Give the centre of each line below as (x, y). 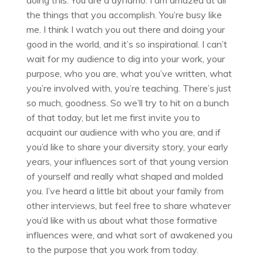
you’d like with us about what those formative (122, 220)
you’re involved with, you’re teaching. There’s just (129, 88)
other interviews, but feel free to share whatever (128, 206)
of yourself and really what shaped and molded (124, 176)
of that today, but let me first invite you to (113, 118)
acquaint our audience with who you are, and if (123, 132)
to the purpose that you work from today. (112, 250)
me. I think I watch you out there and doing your (125, 30)
